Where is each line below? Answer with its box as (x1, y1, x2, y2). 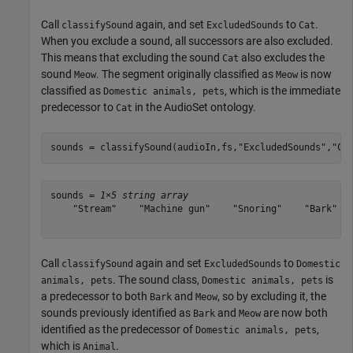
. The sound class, (113, 273, 202, 286)
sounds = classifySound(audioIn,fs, (50, 142, 238, 154)
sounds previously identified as (41, 306, 193, 319)
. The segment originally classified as (96, 67, 276, 80)
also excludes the (239, 50, 325, 64)
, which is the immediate (225, 84, 340, 97)
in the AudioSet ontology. (132, 100, 256, 113)
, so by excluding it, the (217, 289, 326, 303)
